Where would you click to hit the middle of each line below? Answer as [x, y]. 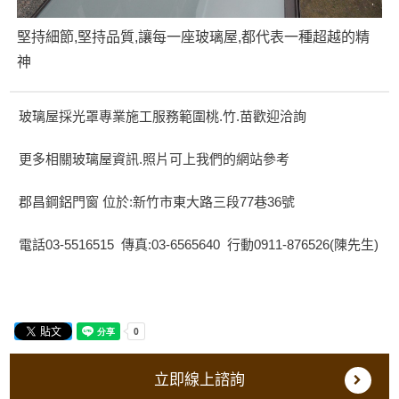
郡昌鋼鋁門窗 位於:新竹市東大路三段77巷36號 [157, 202]
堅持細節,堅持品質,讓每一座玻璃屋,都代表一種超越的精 [194, 37]
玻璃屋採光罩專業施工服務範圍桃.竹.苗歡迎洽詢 [163, 116]
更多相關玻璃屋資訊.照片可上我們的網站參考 [155, 159]
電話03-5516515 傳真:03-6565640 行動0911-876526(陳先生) [199, 244]
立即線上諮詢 [199, 380]
